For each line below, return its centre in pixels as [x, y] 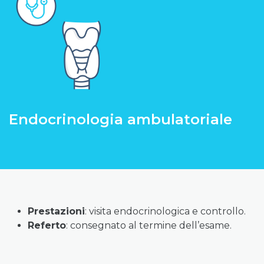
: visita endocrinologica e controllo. [166, 211]
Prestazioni [56, 211]
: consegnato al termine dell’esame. [149, 225]
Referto [47, 225]
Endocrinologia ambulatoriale [121, 119]
